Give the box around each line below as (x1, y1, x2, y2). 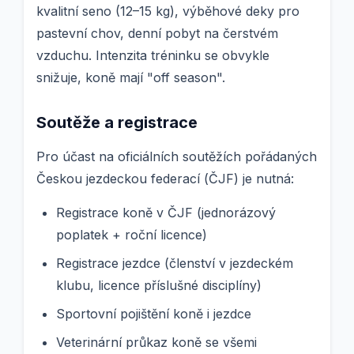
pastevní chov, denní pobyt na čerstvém (36, 25, 278, 42)
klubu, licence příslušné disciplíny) (56, 277, 262, 294)
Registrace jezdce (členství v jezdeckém (56, 255, 293, 272)
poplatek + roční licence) (56, 227, 207, 243)
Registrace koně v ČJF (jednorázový (56, 205, 276, 221)
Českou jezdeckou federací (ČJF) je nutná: (36, 171, 294, 187)
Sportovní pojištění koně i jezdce (56, 306, 251, 322)
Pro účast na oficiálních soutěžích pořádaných (36, 149, 317, 165)
